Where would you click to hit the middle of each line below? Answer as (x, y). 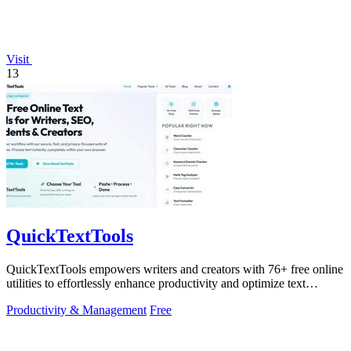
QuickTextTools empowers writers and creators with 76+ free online (175, 270)
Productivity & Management (76, 310)
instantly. (28, 298)
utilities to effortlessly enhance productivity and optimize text (156, 284)
